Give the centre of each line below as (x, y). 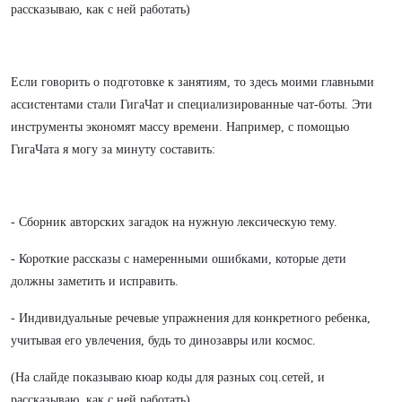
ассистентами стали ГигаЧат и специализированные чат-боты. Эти (192, 105)
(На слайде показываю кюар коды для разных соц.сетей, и (168, 377)
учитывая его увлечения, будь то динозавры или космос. (163, 341)
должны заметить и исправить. (95, 281)
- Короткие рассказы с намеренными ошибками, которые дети (179, 259)
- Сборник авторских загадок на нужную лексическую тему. (174, 222)
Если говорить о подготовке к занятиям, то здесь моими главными (192, 82)
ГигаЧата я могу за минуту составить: (113, 149)
